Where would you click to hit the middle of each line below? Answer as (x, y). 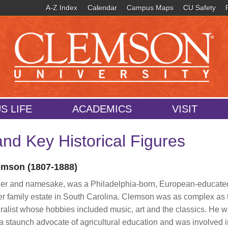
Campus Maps (150, 8)
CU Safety (200, 8)
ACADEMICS (102, 109)
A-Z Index (62, 8)
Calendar (102, 8)
